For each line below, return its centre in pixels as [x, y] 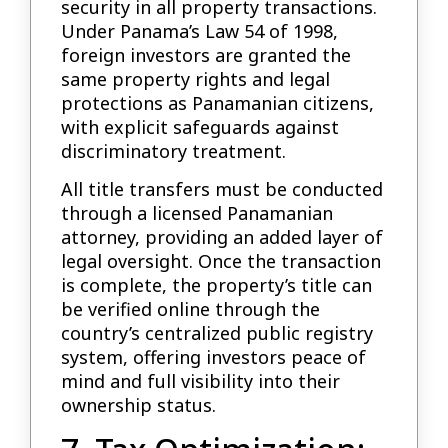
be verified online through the [191, 308]
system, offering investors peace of [214, 356]
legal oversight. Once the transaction [221, 260]
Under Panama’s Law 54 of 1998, [200, 30]
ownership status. [139, 404]
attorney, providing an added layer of [222, 236]
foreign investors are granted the [206, 54]
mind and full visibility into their [201, 380]
